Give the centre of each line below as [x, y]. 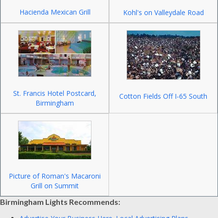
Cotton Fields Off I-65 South [163, 96]
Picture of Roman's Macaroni [55, 176]
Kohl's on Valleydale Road [163, 12]
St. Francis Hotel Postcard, [55, 93]
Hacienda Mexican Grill [55, 12]
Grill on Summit [55, 186]
